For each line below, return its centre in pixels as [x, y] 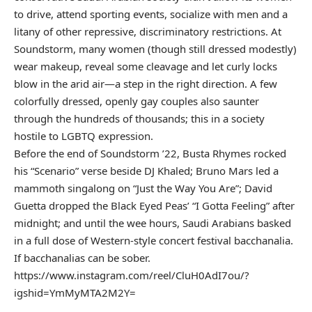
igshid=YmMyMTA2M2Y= [75, 293]
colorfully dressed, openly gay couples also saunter [136, 101]
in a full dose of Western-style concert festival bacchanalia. [154, 241]
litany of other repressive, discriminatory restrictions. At [148, 32]
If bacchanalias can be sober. [82, 258]
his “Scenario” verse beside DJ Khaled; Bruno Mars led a [146, 171]
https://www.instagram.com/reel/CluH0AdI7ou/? [132, 275]
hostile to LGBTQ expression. [84, 136]
